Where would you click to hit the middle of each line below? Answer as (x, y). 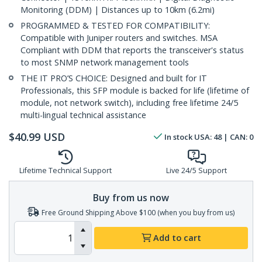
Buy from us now (131, 197)
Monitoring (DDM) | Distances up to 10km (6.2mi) (118, 10)
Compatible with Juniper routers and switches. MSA (119, 38)
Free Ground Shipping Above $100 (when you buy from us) (138, 212)
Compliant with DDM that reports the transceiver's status (132, 50)
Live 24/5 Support (196, 171)
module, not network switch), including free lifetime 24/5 (129, 103)
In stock (178, 137)
